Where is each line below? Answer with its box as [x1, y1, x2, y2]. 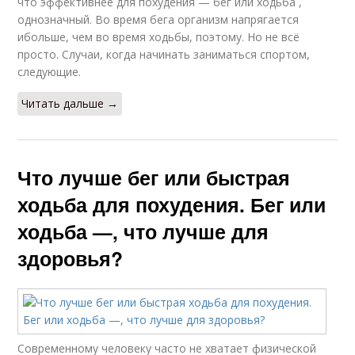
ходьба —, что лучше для [17, 217, 269, 246]
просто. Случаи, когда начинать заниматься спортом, [17, 47, 311, 62]
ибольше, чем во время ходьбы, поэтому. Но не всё [17, 29, 300, 44]
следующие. [17, 64, 82, 79]
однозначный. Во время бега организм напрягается [17, 12, 300, 27]
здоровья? [17, 244, 124, 273]
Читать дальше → [21, 96, 119, 111]
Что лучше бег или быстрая [17, 163, 291, 192]
